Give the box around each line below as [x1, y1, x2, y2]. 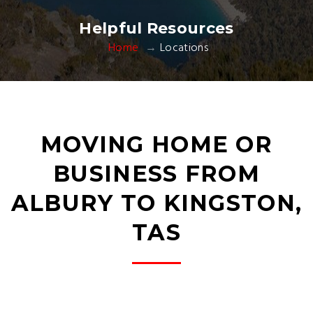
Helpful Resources [79, 19, 234, 38]
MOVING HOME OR [41, 131, 272, 158]
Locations [160, 39, 208, 57]
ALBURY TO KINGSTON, [10, 189, 303, 217]
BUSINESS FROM [53, 160, 260, 187]
